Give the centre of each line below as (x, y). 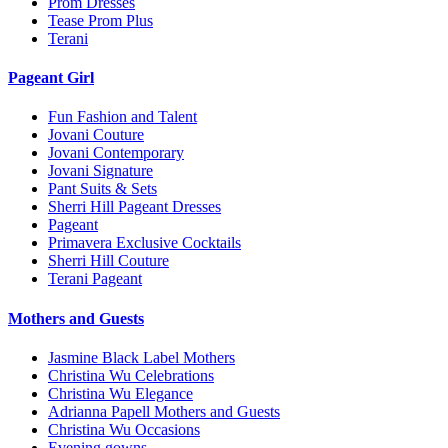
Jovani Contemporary (116, 153)
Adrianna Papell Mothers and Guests (164, 411)
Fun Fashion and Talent (122, 117)
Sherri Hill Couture (108, 261)
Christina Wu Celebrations (131, 375)
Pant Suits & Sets (102, 189)
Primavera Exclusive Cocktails (144, 243)
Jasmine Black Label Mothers (141, 357)
